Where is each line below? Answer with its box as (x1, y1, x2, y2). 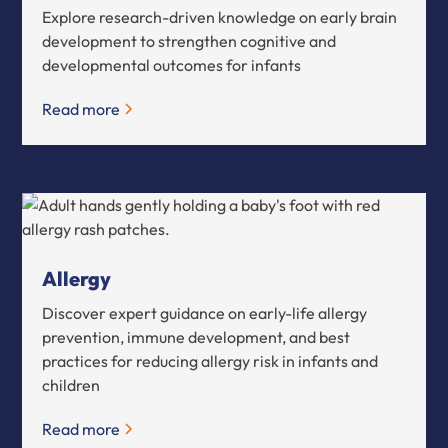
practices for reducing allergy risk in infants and (42, 350, 379, 371)
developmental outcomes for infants (42, 54, 302, 75)
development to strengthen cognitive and (42, 30, 337, 51)
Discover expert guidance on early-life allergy (42, 302, 368, 323)
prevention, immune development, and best (42, 326, 351, 347)
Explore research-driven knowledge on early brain (42, 6, 398, 27)
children (42, 374, 101, 395)
